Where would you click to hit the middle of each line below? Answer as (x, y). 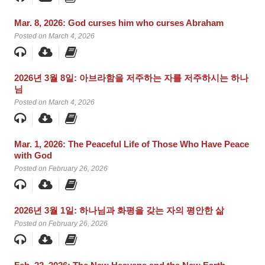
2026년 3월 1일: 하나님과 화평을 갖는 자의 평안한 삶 (119, 211)
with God (33, 156)
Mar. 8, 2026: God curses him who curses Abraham (119, 23)
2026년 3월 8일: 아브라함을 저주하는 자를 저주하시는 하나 (131, 78)
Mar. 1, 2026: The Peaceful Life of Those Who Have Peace (132, 144)
